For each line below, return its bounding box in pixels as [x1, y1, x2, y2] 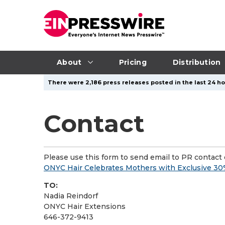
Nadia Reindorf [44, 191, 98, 200]
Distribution [172, 57, 221, 67]
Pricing [119, 57, 147, 67]
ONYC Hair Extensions [44, 202, 126, 211]
